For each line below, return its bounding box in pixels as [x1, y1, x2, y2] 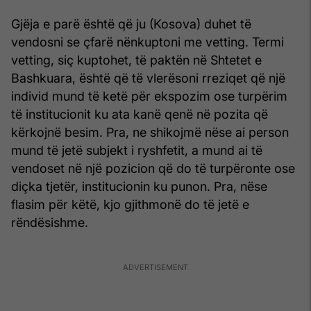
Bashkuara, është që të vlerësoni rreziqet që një [11, 70, 285, 85]
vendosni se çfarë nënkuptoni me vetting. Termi [11, 34, 284, 49]
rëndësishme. [11, 215, 88, 230]
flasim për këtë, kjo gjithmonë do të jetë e [11, 196, 249, 212]
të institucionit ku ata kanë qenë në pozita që [11, 106, 268, 121]
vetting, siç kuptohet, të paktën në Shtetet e [11, 52, 262, 67]
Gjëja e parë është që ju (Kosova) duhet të [11, 16, 251, 31]
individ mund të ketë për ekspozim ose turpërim [11, 88, 287, 103]
